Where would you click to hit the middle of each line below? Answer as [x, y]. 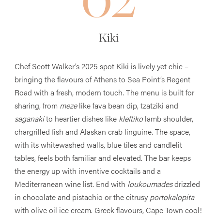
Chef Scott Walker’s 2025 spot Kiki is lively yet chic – [101, 66]
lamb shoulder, [168, 118]
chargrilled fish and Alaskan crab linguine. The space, [102, 131]
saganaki [29, 118]
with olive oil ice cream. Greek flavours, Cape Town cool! [108, 210]
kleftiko [131, 118]
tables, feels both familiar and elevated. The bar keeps [103, 157]
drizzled [186, 184]
